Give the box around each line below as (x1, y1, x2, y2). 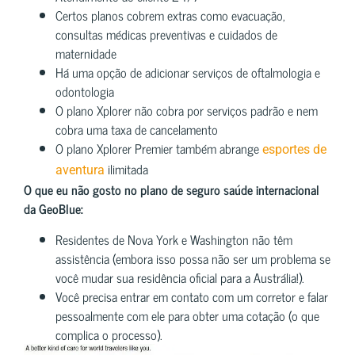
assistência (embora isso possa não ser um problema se (55, 247, 330, 269)
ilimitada (105, 158, 148, 180)
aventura (55, 162, 105, 178)
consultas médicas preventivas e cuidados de (55, 24, 277, 45)
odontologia (55, 81, 114, 102)
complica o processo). (55, 323, 162, 345)
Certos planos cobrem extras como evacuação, (55, 5, 285, 26)
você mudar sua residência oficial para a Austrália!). (55, 266, 304, 288)
